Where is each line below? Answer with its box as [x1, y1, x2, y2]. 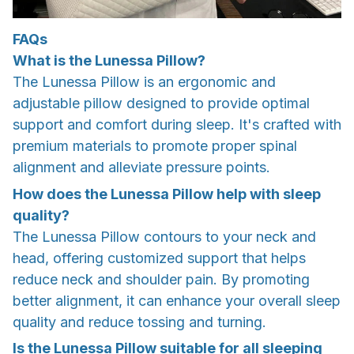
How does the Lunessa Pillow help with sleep [13, 185, 321, 202]
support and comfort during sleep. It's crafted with [13, 116, 341, 134]
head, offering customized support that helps [13, 249, 306, 266]
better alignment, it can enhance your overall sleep [13, 292, 341, 309]
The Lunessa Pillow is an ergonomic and [13, 73, 276, 91]
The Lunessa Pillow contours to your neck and [13, 228, 316, 245]
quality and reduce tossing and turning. [13, 313, 266, 330]
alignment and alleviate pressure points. [13, 159, 270, 176]
